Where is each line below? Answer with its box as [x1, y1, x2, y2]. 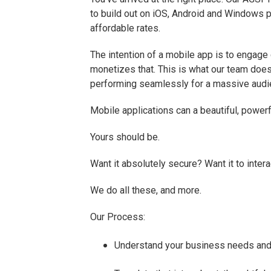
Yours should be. [90, 131, 160, 143]
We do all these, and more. [90, 184, 202, 196]
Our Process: [90, 211, 146, 223]
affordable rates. [90, 22, 161, 34]
